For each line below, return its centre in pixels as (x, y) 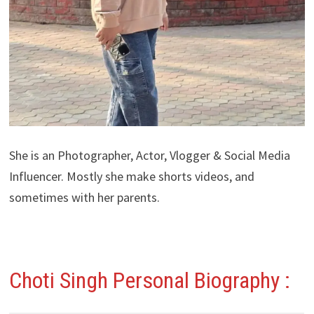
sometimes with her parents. (84, 198)
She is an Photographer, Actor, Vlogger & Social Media (149, 156)
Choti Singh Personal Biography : (149, 281)
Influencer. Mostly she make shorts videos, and (131, 177)
